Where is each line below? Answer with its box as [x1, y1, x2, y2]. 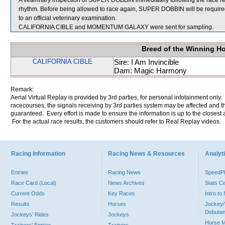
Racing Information [11, 150, 65, 157]
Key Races [108, 190, 135, 196]
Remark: [11, 86, 34, 93]
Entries [11, 169, 28, 175]
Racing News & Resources [108, 150, 185, 157]
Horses [108, 201, 126, 207]
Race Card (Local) [11, 180, 56, 186]
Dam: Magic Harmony [114, 66, 187, 75]
